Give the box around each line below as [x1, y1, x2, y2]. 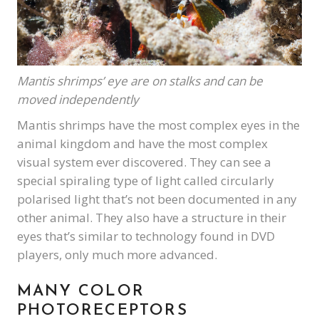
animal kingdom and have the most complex [17, 135, 268, 152]
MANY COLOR [17, 283, 145, 300]
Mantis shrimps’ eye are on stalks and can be [17, 72, 263, 89]
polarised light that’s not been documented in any [17, 190, 297, 207]
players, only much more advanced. [17, 246, 217, 263]
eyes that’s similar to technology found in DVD [17, 227, 275, 244]
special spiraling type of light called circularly [17, 172, 274, 189]
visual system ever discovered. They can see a [17, 153, 271, 170]
